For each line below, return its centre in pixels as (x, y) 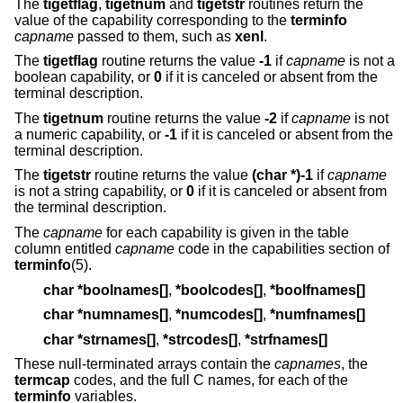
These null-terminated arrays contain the (144, 364)
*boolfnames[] (318, 290)
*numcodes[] (219, 315)
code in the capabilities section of (282, 249)
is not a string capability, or (100, 192)
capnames (308, 364)
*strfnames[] (286, 339)
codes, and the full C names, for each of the (209, 381)
